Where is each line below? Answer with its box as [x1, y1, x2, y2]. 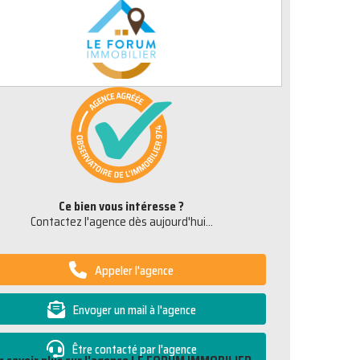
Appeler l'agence [95, 261, 174, 280]
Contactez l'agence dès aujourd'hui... [30, 212, 213, 231]
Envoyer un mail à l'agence [72, 301, 196, 320]
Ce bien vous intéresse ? [59, 197, 184, 216]
